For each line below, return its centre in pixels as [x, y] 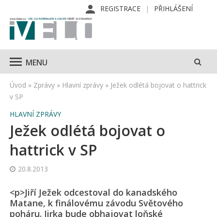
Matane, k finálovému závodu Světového [96, 203]
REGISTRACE [120, 8]
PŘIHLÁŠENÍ [173, 8]
